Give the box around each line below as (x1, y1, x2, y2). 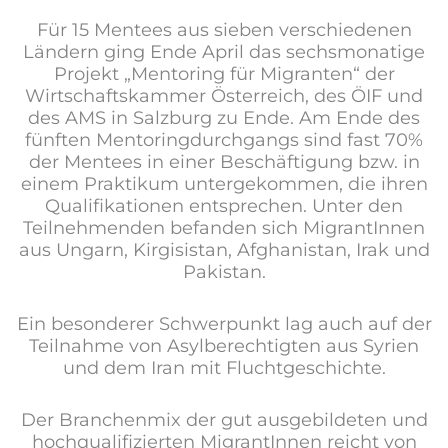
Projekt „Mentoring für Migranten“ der (53, 63, 395, 85)
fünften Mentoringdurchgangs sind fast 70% (25, 129, 423, 151)
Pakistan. (182, 261, 266, 283)
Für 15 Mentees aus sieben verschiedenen (36, 19, 412, 41)
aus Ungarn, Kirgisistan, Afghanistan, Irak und (18, 239, 430, 261)
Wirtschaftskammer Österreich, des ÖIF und (25, 85, 423, 107)
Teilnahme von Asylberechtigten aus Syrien (29, 335, 419, 357)
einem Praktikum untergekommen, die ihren (20, 173, 428, 195)
